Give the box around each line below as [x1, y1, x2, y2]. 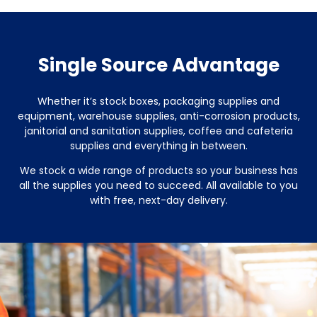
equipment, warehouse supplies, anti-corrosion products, [17, 109, 300, 124]
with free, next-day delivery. [89, 193, 228, 208]
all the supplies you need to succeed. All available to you [19, 178, 298, 193]
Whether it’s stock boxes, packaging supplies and [38, 94, 279, 109]
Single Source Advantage [38, 52, 279, 79]
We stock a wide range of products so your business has [19, 163, 298, 178]
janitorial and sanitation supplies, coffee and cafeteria [24, 124, 293, 139]
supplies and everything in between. [69, 139, 248, 154]
